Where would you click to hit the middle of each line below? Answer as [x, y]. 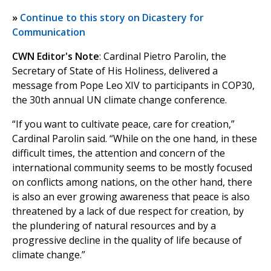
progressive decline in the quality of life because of [127, 240]
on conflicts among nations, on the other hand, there [132, 182]
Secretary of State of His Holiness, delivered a [115, 71]
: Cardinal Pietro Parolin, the [163, 57]
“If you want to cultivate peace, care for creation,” [123, 124]
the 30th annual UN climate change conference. [119, 100]
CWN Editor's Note [56, 57]
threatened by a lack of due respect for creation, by [128, 211]
